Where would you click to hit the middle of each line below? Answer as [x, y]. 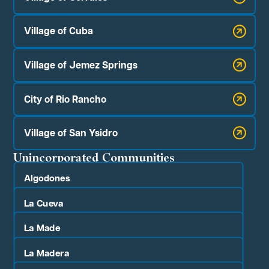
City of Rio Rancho [65, 99]
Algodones [47, 178]
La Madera [47, 253]
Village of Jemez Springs [81, 65]
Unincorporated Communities [94, 157]
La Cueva [44, 202]
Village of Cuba [59, 31]
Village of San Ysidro [71, 133]
